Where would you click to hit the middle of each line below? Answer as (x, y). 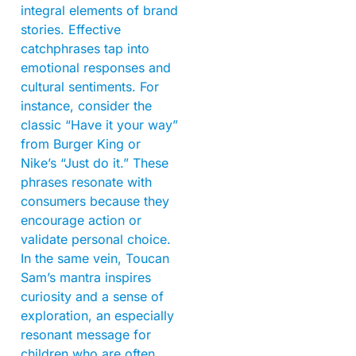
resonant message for (86, 335)
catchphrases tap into (85, 49)
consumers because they (95, 201)
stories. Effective (71, 30)
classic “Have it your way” (99, 125)
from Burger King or (81, 144)
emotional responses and (96, 68)
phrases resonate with (86, 182)
